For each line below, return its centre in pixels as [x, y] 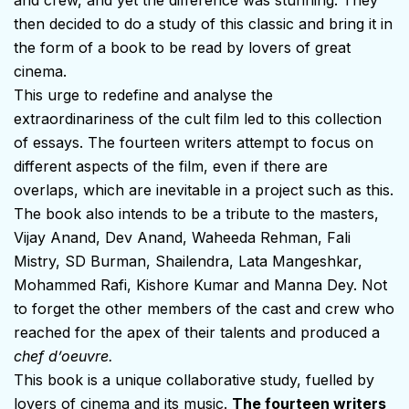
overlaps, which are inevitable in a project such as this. [204, 189]
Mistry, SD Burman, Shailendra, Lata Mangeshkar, [188, 261]
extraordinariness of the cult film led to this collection [198, 118]
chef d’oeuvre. [63, 356]
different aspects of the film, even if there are [171, 166]
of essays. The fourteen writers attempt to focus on [194, 142]
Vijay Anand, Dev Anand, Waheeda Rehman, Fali [182, 237]
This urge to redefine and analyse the [143, 94]
